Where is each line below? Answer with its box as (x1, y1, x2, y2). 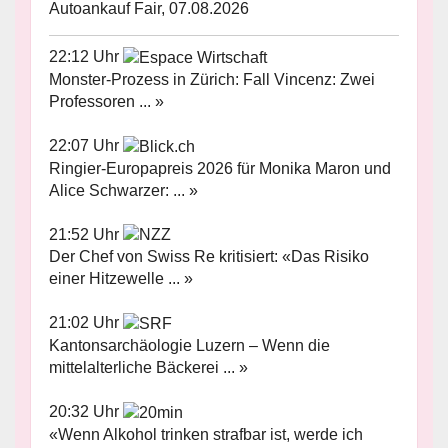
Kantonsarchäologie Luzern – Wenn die (49, 337, 330, 355)
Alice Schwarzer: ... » (49, 181, 198, 199)
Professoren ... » (49, 92, 164, 110)
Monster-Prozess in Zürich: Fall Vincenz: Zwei (49, 70, 375, 88)
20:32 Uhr (49, 403, 123, 421)
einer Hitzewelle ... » (49, 270, 193, 288)
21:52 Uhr (49, 225, 123, 243)
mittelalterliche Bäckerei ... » (49, 359, 248, 377)
